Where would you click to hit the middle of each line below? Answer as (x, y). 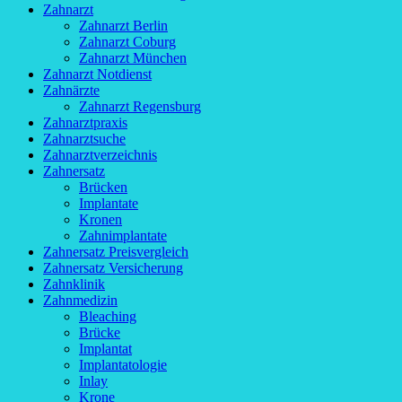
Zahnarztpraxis (85, 122)
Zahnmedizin (80, 300)
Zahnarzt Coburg (127, 42)
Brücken (103, 187)
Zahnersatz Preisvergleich (116, 252)
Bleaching (108, 316)
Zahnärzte (71, 90)
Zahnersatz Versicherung (113, 268)
